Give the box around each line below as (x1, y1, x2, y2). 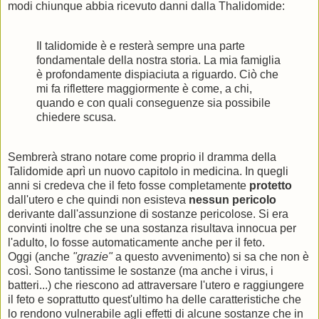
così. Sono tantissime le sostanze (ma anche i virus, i (8, 265, 273, 277)
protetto (249, 179, 292, 192)
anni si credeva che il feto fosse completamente (8, 179, 249, 192)
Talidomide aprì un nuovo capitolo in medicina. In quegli (8, 165, 288, 177)
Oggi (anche (8, 251, 73, 263)
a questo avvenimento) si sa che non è (113, 251, 309, 263)
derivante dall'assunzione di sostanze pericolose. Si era (8, 208, 288, 220)
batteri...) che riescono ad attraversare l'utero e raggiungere (8, 279, 304, 291)
